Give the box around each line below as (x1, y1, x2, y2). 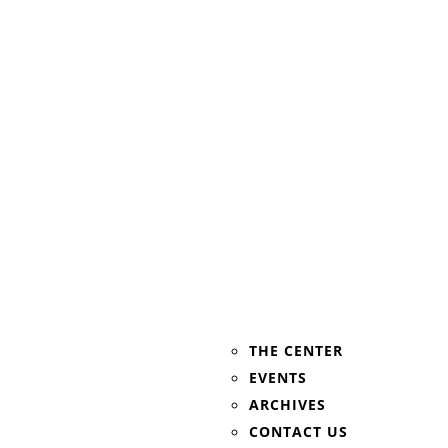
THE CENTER (249, 341, 344, 361)
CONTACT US (249, 422, 349, 442)
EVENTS (249, 368, 308, 388)
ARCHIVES (249, 395, 327, 415)
